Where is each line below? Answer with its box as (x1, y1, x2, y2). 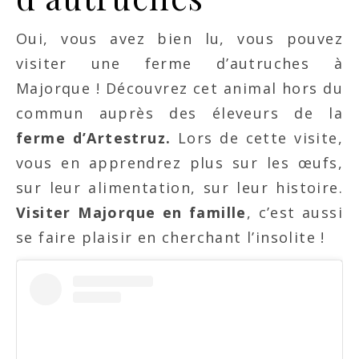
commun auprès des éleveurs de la (16, 103, 343, 123)
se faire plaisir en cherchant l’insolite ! (16, 228, 325, 248)
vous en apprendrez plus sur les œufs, (16, 153, 343, 173)
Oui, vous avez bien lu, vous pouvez (16, 29, 343, 49)
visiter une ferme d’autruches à (16, 54, 343, 74)
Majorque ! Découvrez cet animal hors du (16, 79, 343, 99)
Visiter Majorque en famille (16, 203, 247, 223)
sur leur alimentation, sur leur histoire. (16, 178, 343, 198)
